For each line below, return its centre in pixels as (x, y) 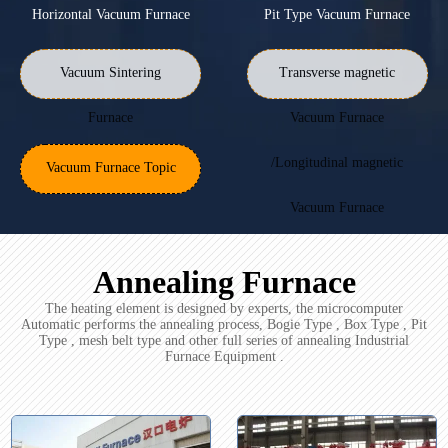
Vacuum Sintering (111, 73)
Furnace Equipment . (224, 357)
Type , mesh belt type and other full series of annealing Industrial (224, 341)
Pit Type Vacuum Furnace (337, 15)
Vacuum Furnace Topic (110, 168)
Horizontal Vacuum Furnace (110, 15)
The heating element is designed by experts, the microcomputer (224, 309)
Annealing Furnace (224, 282)
